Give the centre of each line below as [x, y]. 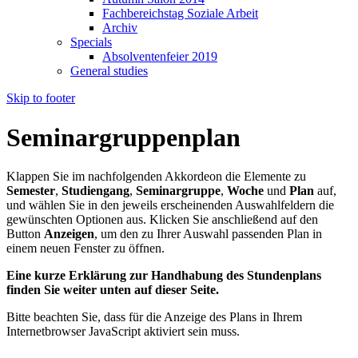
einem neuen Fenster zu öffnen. [86, 249]
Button [25, 234]
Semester [31, 191]
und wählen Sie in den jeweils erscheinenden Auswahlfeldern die [170, 205]
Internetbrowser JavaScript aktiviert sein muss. [123, 332]
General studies [109, 71]
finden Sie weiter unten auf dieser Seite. [113, 290]
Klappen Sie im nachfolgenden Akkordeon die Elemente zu [156, 177]
